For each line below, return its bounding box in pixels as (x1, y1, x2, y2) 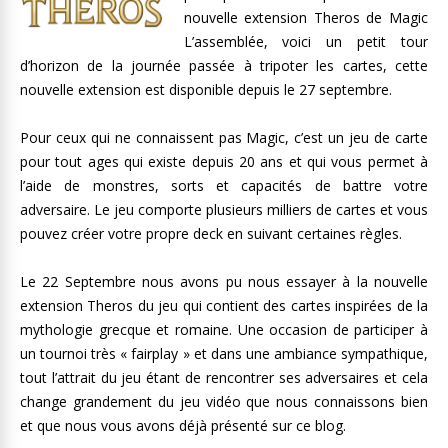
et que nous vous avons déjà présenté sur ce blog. (20, 416, 346, 435)
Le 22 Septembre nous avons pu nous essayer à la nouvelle (20, 272, 428, 291)
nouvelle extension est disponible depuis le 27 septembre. (20, 80, 392, 99)
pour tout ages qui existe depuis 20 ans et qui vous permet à (20, 152, 428, 171)
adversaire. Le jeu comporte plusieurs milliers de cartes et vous (20, 200, 428, 219)
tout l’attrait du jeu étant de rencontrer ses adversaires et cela (20, 368, 428, 387)
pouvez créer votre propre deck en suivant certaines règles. (20, 224, 402, 243)
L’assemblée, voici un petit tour (183, 32, 428, 51)
